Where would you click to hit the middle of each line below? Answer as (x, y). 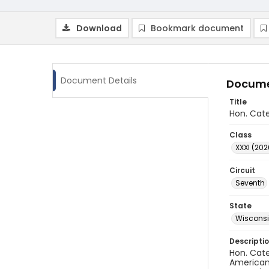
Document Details (99, 80)
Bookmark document (197, 28)
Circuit (242, 170)
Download (99, 28)
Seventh (250, 183)
